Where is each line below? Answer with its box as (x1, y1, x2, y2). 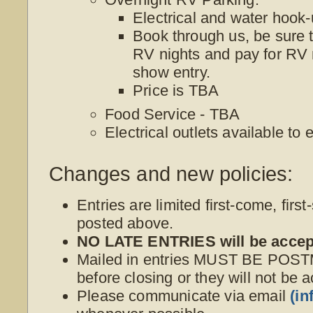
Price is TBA (133, 81, 219, 99)
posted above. (77, 214, 174, 232)
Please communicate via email (77, 286, 291, 305)
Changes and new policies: (49, 163, 293, 186)
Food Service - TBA (105, 105, 240, 123)
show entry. (133, 63, 210, 81)
